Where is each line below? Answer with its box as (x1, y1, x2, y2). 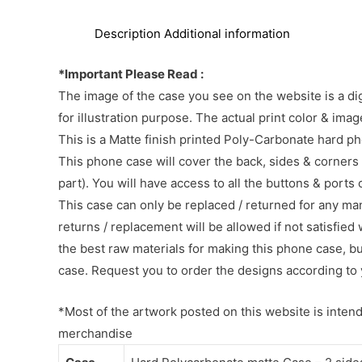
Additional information (164, 26, 290, 42)
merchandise (58, 325, 133, 341)
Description (95, 26, 161, 42)
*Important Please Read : (58, 65, 204, 82)
